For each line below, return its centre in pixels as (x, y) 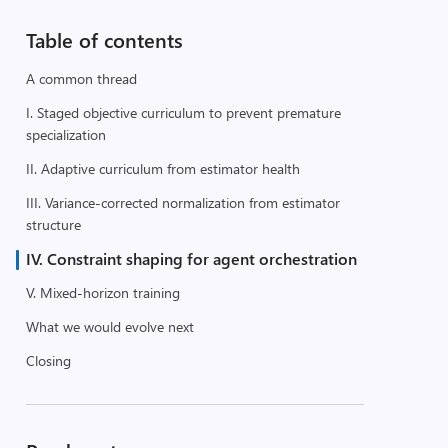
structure (53, 224)
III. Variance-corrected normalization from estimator (182, 202)
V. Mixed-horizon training (102, 292)
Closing (48, 360)
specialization (65, 134)
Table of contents (104, 39)
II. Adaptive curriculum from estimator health (162, 168)
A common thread (81, 78)
